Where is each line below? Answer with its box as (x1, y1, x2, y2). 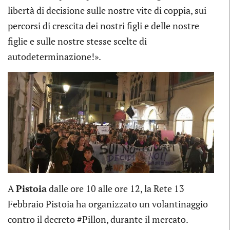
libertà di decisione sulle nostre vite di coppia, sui (8, 4, 206, 17)
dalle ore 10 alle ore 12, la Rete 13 (47, 182, 184, 195)
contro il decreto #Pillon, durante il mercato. (8, 213, 188, 225)
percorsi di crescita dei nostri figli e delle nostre (8, 20, 199, 32)
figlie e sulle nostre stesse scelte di (8, 35, 147, 48)
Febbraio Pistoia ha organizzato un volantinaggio (8, 197, 208, 210)
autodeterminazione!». (8, 50, 101, 63)
